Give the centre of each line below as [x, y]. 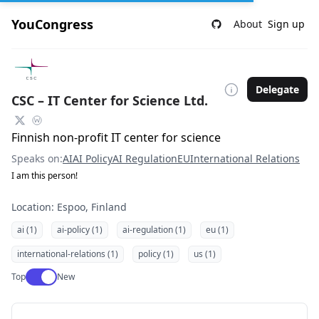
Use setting [49, 274]
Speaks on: [37, 158]
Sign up [286, 24]
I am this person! [45, 176]
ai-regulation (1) [154, 230]
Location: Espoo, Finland [69, 207]
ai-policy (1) [80, 230]
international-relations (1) [68, 254]
